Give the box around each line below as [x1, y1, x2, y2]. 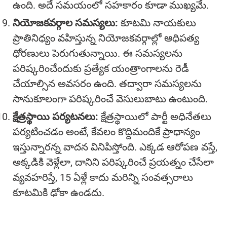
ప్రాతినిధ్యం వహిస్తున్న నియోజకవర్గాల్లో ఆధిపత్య [13, 32, 199, 44]
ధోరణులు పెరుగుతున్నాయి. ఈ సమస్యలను [13, 47, 182, 59]
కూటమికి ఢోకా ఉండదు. [13, 186, 104, 199]
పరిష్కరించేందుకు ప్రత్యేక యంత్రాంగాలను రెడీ [13, 62, 189, 74]
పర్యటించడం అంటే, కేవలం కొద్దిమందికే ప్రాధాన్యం [13, 126, 200, 138]
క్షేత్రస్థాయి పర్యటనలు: [13, 110, 98, 123]
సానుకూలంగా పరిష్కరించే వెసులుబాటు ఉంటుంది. [13, 93, 208, 105]
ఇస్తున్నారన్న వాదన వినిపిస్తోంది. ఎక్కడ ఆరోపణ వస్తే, [13, 141, 217, 153]
